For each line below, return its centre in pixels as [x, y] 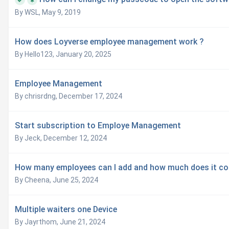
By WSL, [28, 13]
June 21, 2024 [83, 222]
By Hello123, [35, 54]
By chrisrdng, [37, 96]
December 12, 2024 [75, 138]
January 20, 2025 [84, 54]
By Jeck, [29, 138]
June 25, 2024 [75, 180]
